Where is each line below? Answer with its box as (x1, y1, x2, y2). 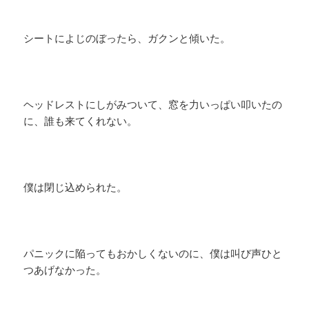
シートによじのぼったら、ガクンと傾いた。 (23, 31, 231, 46)
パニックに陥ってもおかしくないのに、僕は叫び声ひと (23, 246, 283, 261)
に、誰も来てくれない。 (23, 114, 138, 128)
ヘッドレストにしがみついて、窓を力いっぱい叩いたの (23, 97, 283, 112)
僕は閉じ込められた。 (23, 180, 128, 195)
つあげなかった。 (23, 263, 107, 277)
